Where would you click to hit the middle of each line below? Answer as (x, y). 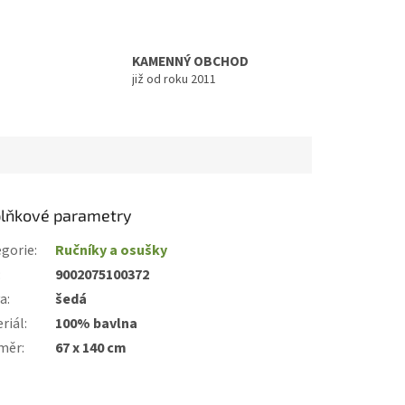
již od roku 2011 (174, 79)
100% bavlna (97, 323)
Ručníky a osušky (112, 250)
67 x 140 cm (91, 348)
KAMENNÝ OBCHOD (190, 61)
